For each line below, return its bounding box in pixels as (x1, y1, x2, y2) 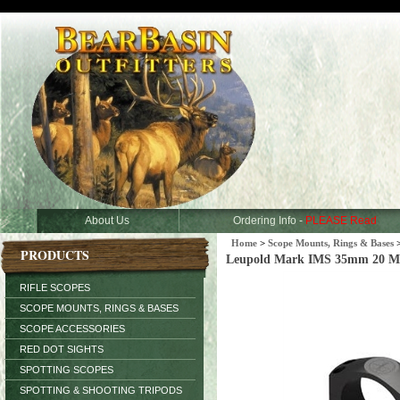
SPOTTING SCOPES (20, 364, 113, 375)
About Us (84, 214, 129, 227)
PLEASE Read (305, 214, 377, 227)
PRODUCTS (21, 246, 89, 264)
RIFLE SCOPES (20, 282, 90, 293)
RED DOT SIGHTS (20, 344, 104, 354)
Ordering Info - (233, 214, 305, 227)
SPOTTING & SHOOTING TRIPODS (20, 385, 182, 396)
